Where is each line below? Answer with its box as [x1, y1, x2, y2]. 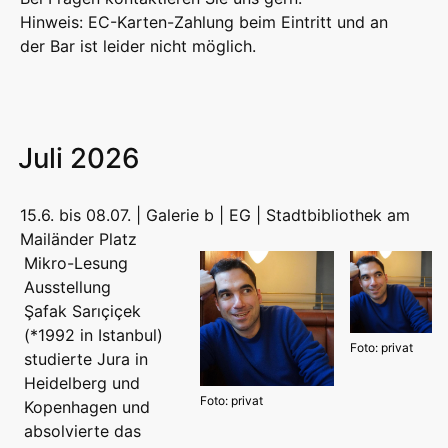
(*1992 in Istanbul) [24, 325, 163, 346]
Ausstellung [24, 277, 111, 298]
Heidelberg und [24, 373, 140, 394]
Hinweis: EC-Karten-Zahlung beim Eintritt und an [20, 12, 388, 33]
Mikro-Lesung [24, 253, 128, 274]
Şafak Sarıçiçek [24, 301, 141, 322]
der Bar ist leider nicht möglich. [20, 36, 256, 57]
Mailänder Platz [20, 229, 137, 250]
